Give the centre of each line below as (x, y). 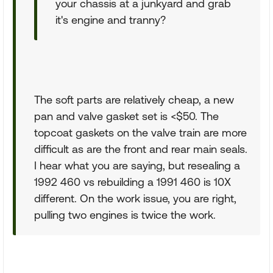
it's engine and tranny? (111, 20)
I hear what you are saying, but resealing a (137, 165)
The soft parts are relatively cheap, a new (134, 100)
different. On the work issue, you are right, (135, 198)
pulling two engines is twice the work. (125, 215)
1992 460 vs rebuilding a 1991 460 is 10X (133, 182)
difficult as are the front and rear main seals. (141, 149)
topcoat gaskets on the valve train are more (140, 133)
